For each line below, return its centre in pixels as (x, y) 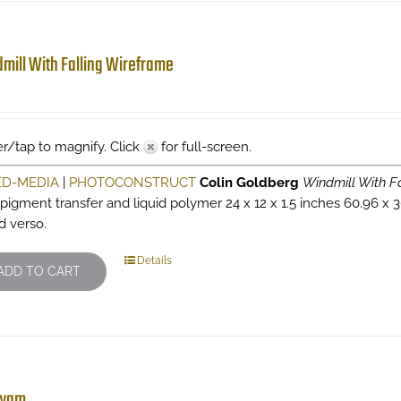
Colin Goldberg (249, 183)
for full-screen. (204, 147)
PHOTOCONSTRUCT (132, 183)
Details (154, 260)
